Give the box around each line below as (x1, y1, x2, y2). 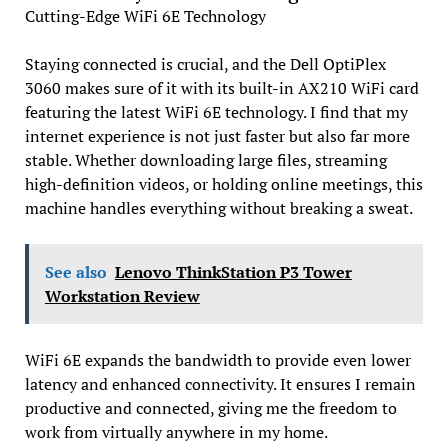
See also (44, 260, 107, 283)
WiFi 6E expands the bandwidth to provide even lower (24, 348, 411, 371)
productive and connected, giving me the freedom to (24, 396, 397, 419)
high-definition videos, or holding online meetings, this (24, 172, 423, 195)
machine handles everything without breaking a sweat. (24, 196, 413, 219)
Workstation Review (44, 284, 200, 307)
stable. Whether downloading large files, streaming (24, 148, 387, 171)
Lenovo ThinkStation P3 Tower (114, 260, 352, 283)
